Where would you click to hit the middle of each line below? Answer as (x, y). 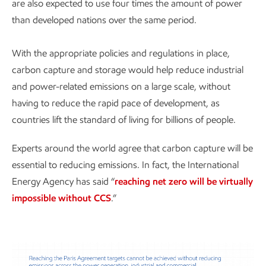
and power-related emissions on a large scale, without (121, 86)
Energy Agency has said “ (63, 181)
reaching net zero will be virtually (184, 181)
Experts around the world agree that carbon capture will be (132, 148)
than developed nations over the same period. (104, 20)
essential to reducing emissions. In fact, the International (125, 165)
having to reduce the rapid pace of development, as (116, 103)
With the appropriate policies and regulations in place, (121, 53)
